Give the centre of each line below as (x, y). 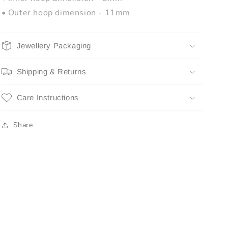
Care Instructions (48, 97)
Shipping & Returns (51, 72)
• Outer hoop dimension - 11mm (66, 13)
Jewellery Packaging (54, 46)
